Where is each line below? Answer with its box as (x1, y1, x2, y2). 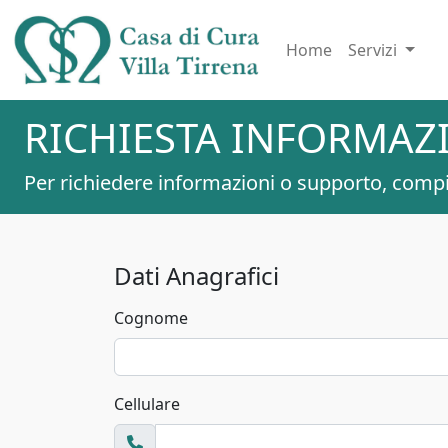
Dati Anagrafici (114, 258, 279, 292)
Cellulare (114, 392, 180, 415)
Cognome (114, 306, 188, 329)
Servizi (348, 38, 401, 61)
